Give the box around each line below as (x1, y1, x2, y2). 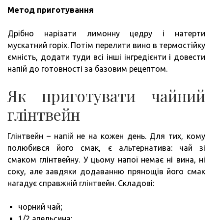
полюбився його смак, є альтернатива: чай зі (7, 143, 205, 153)
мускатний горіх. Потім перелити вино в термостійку (7, 41, 205, 50)
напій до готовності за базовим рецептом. (7, 64, 167, 74)
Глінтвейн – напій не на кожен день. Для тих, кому (7, 132, 205, 141)
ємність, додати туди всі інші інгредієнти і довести (7, 53, 205, 62)
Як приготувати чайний (7, 85, 205, 107)
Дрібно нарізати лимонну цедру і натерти (7, 29, 205, 38)
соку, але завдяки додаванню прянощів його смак (7, 167, 205, 176)
